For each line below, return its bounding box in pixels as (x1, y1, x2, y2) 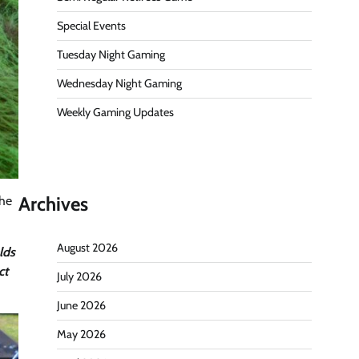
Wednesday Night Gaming (57, 76, 182, 91)
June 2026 (57, 298, 106, 313)
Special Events (57, 18, 126, 34)
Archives (18, 192, 88, 216)
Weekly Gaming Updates (57, 105, 174, 120)
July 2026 (57, 269, 102, 284)
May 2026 (57, 327, 106, 342)
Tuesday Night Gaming (57, 47, 165, 63)
